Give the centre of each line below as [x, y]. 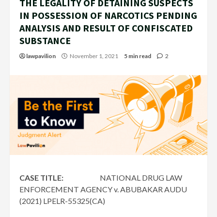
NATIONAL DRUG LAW [123, 178]
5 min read [138, 56]
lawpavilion [41, 56]
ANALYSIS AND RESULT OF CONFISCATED [106, 28]
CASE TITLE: [41, 178]
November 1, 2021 [94, 56]
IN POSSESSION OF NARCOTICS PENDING [108, 15]
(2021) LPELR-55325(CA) [62, 201]
